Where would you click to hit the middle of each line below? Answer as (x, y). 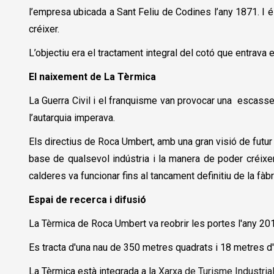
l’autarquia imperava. (72, 117)
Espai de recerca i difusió (87, 199)
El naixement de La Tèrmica (92, 76)
